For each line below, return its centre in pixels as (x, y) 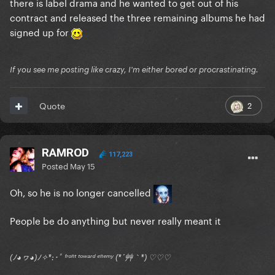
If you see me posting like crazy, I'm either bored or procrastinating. (134, 70)
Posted (56, 165)
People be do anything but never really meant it (117, 220)
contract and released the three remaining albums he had (137, 17)
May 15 (83, 165)
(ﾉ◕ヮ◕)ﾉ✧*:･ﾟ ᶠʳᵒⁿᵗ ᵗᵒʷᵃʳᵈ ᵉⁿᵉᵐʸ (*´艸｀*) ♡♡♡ (90, 258)
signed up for (41, 32)
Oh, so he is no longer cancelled (82, 192)
